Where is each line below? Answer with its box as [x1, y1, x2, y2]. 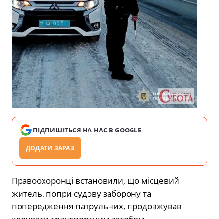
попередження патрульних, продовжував [12, 200, 182, 212]
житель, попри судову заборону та [12, 188, 151, 199]
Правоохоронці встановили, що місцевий [12, 175, 179, 187]
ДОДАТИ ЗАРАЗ [26, 144, 74, 153]
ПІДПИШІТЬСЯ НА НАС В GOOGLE [33, 126, 142, 135]
